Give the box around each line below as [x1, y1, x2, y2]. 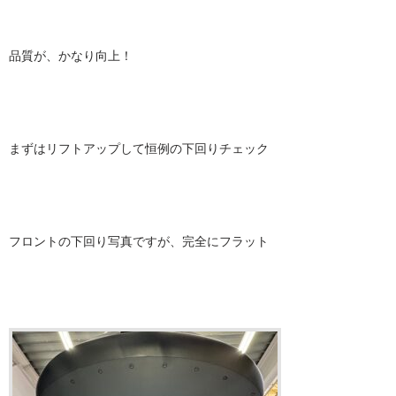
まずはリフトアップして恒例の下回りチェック [9, 141, 269, 156]
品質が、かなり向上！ [9, 48, 133, 63]
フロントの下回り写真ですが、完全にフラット [9, 233, 269, 248]
